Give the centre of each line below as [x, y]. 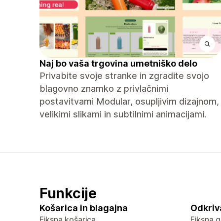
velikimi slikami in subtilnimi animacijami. [123, 114]
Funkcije [68, 193]
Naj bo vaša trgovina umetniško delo [118, 63]
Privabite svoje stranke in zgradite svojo [124, 76]
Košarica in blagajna [84, 208]
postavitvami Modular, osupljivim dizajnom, [129, 101]
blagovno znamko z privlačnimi [104, 89]
